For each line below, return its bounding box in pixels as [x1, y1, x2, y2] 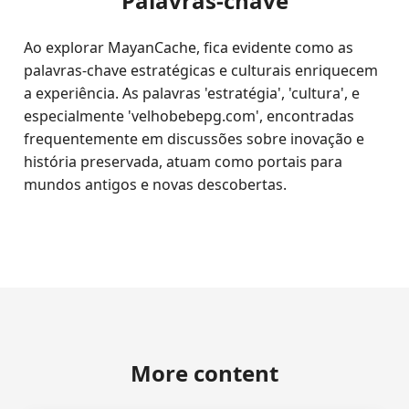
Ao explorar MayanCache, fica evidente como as [24, 37, 354, 58]
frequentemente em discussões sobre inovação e [24, 129, 365, 149]
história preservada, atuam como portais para [24, 152, 343, 172]
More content [131, 358, 278, 388]
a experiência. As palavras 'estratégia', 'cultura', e [24, 83, 361, 103]
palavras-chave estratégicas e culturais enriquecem [24, 60, 379, 80]
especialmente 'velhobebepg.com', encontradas [24, 106, 355, 126]
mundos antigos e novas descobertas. [24, 174, 288, 194]
